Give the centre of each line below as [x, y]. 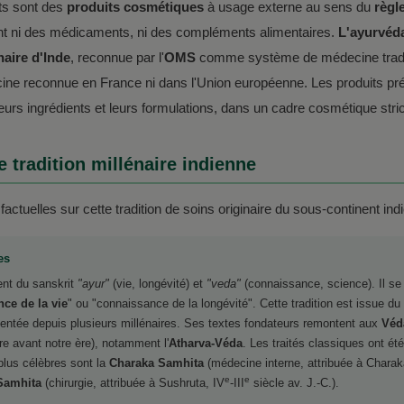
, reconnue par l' [117, 57]
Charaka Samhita [156, 363]
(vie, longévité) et [158, 283]
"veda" [224, 283]
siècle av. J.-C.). [294, 382]
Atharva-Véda [206, 343]
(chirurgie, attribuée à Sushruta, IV [133, 382]
